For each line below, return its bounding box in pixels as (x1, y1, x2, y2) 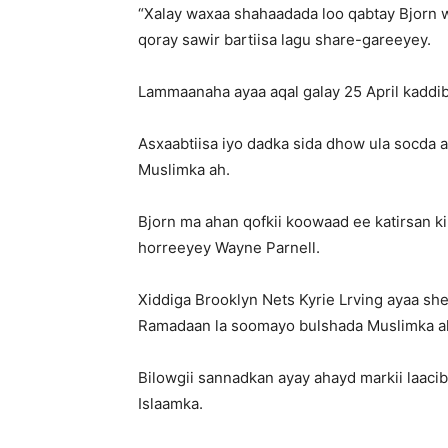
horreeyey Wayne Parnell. (138, 237, 320, 257)
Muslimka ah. (138, 159, 230, 179)
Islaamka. (138, 393, 203, 413)
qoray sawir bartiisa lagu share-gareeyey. (138, 29, 431, 49)
